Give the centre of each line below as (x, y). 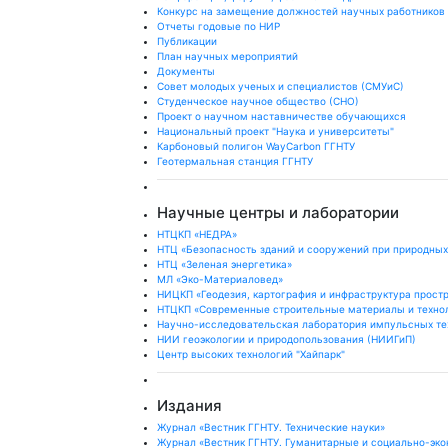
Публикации (187, 41)
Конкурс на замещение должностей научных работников (301, 11)
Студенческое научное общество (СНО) (258, 101)
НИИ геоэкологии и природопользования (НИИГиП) (286, 339)
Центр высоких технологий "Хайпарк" (251, 354)
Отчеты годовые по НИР (218, 26)
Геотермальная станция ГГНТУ (235, 161)
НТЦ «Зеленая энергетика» (224, 264)
